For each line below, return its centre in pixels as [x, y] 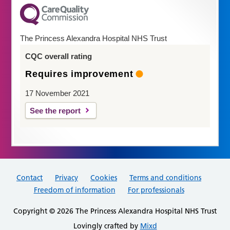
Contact [30, 178]
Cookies [104, 178]
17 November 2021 [57, 93]
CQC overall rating [59, 56]
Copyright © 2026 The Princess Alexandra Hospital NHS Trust [115, 211]
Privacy [66, 178]
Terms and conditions [165, 178]
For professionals [156, 190]
